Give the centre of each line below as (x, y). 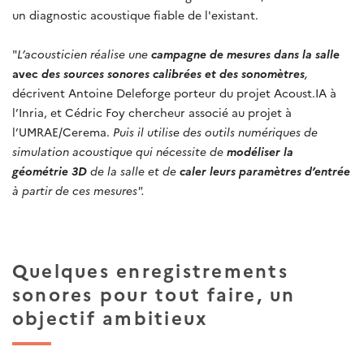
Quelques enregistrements (150, 270)
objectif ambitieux (110, 317)
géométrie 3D (51, 170)
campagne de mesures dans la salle (245, 53)
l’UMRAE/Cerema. (63, 131)
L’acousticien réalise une (84, 53)
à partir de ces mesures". (78, 190)
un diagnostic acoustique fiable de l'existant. (135, 14)
